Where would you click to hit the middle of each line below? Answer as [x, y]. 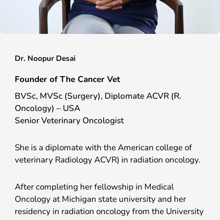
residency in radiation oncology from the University [109, 211]
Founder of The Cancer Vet [68, 79]
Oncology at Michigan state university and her [100, 199]
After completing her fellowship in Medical [94, 187]
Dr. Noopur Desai [45, 58]
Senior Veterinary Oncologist [69, 121]
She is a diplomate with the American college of [103, 148]
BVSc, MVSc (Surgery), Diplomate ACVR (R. [98, 96]
